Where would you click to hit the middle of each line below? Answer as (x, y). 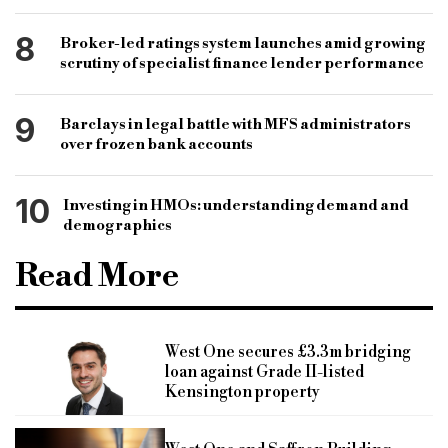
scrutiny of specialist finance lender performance (242, 63)
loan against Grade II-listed (264, 372)
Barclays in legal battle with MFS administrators (235, 124)
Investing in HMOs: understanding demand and (236, 205)
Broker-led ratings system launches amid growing (242, 43)
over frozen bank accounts (156, 144)
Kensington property (242, 392)
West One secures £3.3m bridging (288, 352)
